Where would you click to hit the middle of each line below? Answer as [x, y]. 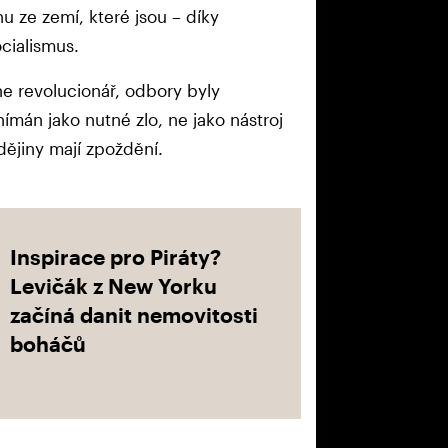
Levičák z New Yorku [113, 285]
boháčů [48, 343]
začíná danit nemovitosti [134, 314]
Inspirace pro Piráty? [115, 256]
